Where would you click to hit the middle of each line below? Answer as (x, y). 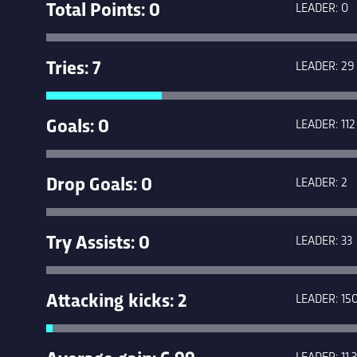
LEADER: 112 (326, 123)
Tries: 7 (74, 66)
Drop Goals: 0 (99, 182)
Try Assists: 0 (98, 240)
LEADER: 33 (324, 239)
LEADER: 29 (325, 65)
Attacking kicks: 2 (116, 298)
